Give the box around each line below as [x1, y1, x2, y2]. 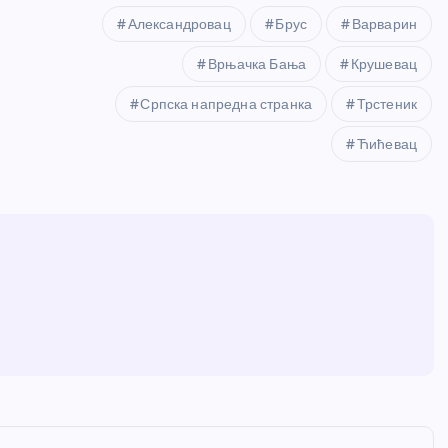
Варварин [351, 15, 417, 33]
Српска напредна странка [140, 95, 313, 113]
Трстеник [356, 95, 417, 113]
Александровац [127, 15, 231, 33]
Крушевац [350, 55, 417, 73]
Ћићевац [356, 135, 417, 153]
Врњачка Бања [208, 55, 307, 73]
